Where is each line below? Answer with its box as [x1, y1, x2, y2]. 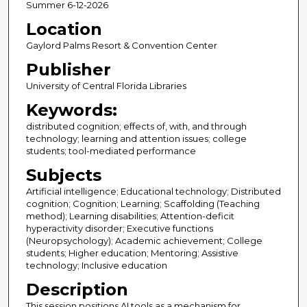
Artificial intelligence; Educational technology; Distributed [25, 186, 281, 197]
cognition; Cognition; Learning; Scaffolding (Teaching [25, 198, 260, 210]
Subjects [25, 165, 101, 186]
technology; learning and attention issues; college [25, 133, 247, 145]
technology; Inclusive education [25, 260, 167, 271]
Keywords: [25, 100, 117, 121]
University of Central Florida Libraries [25, 80, 186, 92]
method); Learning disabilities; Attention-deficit [25, 210, 234, 222]
